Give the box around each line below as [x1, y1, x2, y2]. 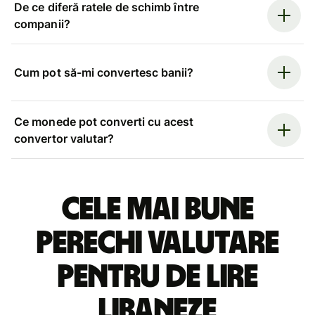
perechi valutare [36, 226, 279, 259]
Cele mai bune [61, 193, 254, 226]
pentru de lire [57, 260, 258, 293]
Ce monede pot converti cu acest [14, 114, 194, 129]
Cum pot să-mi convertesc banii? [14, 65, 194, 80]
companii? [14, 16, 70, 31]
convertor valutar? [14, 131, 115, 146]
